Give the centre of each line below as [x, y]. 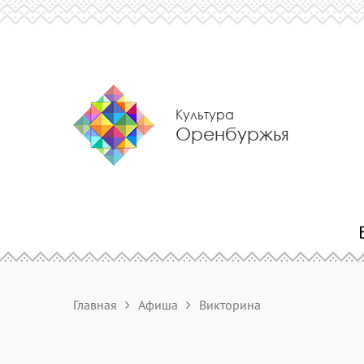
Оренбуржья [232, 134]
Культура [205, 114]
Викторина [230, 305]
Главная [95, 305]
